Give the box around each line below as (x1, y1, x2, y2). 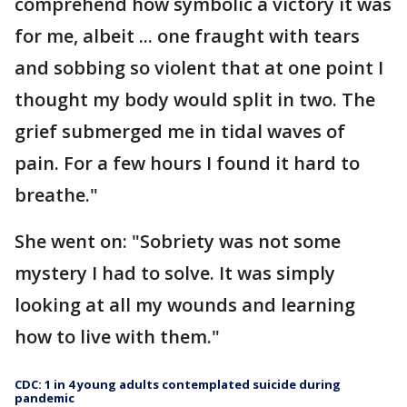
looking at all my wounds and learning (15, 293, 355, 318)
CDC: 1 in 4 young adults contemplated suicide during (15, 376, 341, 393)
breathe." (15, 183, 98, 208)
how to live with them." (15, 324, 220, 350)
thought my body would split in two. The (15, 87, 375, 113)
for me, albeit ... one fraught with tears (15, 24, 360, 49)
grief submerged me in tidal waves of (15, 119, 345, 144)
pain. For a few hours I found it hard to (15, 151, 360, 176)
